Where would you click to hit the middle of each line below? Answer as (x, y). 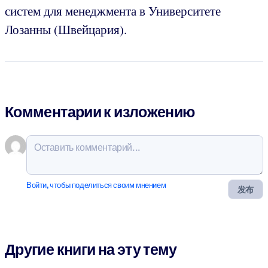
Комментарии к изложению (100, 112)
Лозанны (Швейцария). (66, 30)
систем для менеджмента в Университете (113, 11)
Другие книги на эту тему (91, 250)
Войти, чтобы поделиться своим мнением (96, 185)
